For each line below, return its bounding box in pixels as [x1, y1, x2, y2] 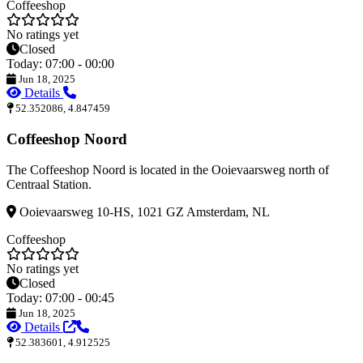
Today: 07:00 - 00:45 [6, 291, 114, 305]
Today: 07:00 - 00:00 [6, 56, 114, 70]
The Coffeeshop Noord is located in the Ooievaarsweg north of [6, 163, 329, 177]
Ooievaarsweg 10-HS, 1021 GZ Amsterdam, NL [16, 205, 270, 220]
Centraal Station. [6, 177, 92, 192]
